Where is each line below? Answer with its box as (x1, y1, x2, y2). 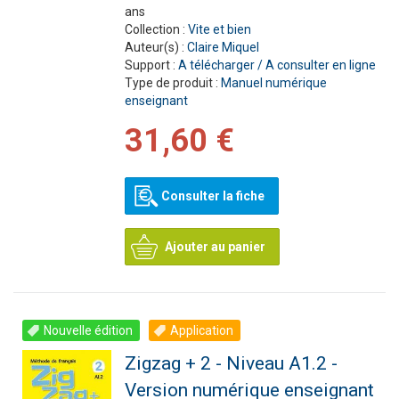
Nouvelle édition (44, 323, 133, 338)
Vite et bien (187, 22, 251, 37)
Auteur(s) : (124, 40, 187, 54)
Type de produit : (124, 76, 221, 90)
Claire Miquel (186, 40, 259, 54)
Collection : (124, 22, 188, 37)
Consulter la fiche (160, 189, 265, 203)
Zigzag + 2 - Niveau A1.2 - (124, 353, 338, 374)
